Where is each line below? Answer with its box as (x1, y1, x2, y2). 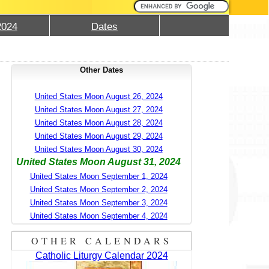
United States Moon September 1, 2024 (29, 171, 168, 181)
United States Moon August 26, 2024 (34, 91, 163, 101)
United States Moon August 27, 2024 (34, 104, 163, 114)
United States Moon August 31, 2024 (16, 156, 181, 167)
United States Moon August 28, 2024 (34, 118, 163, 127)
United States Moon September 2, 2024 (29, 184, 168, 194)
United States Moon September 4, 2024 (29, 211, 168, 220)
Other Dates (80, 65, 124, 74)
